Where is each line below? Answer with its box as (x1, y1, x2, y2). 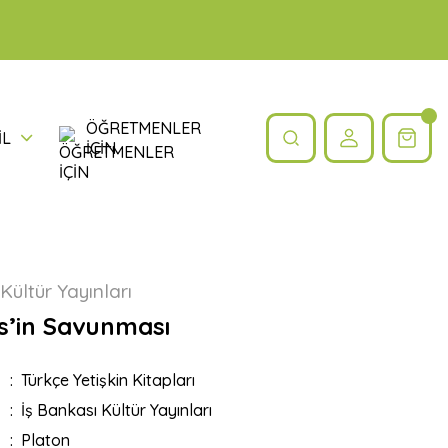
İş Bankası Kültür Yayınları (20, 400, 212, 420)
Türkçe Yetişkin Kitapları (20, 370, 195, 390)
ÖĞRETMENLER (86, 118, 202, 138)
